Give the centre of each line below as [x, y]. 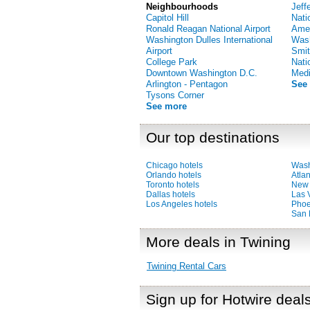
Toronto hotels [173, 185]
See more [166, 106]
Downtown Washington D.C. [202, 73]
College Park [172, 62]
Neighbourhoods [182, 7]
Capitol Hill [167, 18]
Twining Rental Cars [186, 266]
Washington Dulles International [209, 40]
